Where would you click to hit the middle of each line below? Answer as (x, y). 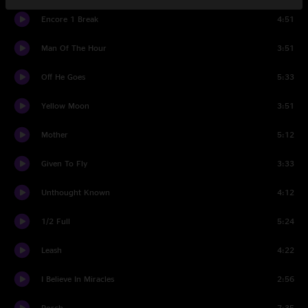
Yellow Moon (65, 106)
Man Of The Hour (74, 48)
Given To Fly (64, 163)
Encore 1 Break (70, 19)
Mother (55, 134)
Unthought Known (76, 192)
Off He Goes (63, 77)
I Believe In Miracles (78, 279)
